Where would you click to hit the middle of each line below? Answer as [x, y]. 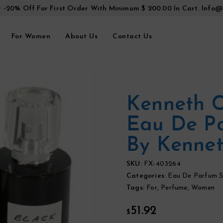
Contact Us [132, 36]
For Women [31, 36]
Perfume [174, 188]
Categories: [147, 176]
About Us [81, 36]
